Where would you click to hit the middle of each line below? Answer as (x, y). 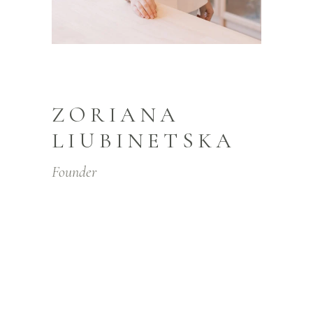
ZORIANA (116, 115)
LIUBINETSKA (144, 140)
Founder (74, 172)
